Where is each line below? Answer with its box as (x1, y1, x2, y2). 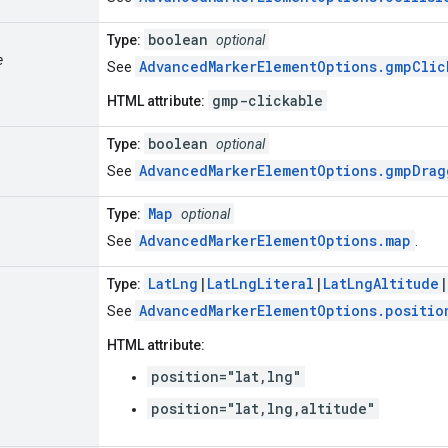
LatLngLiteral (207, 273, 314, 293)
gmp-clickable (212, 90, 323, 110)
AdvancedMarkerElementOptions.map (139, 230, 411, 250)
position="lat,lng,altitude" (151, 398, 375, 418)
